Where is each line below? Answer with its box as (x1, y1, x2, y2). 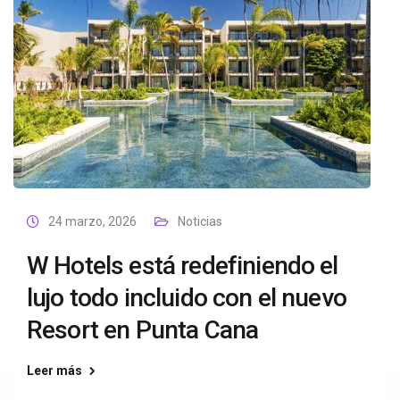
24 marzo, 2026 (48, 214, 137, 229)
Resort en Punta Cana (27, 315, 259, 345)
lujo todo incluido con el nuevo (27, 283, 346, 312)
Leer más (27, 363, 82, 378)
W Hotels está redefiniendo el (27, 251, 338, 280)
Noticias (178, 214, 222, 229)
